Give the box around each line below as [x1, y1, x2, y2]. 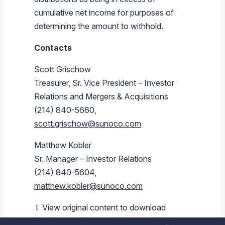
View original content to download [40, 202, 166, 212]
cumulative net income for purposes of [34, 7, 174, 18]
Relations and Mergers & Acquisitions [34, 91, 168, 101]
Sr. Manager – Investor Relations [34, 153, 152, 164]
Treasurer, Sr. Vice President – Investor [34, 77, 174, 88]
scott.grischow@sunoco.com [34, 118, 141, 129]
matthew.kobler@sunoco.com [34, 180, 143, 191]
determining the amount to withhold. [34, 21, 163, 31]
